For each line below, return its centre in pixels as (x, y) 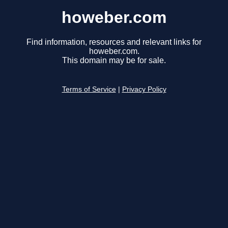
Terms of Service (89, 90)
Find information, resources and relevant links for (114, 42)
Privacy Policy (144, 90)
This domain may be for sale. (114, 61)
